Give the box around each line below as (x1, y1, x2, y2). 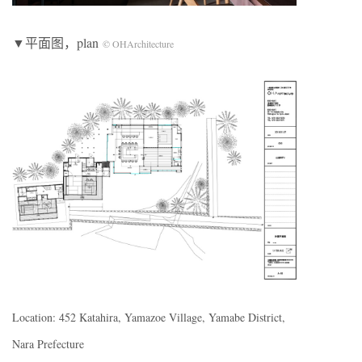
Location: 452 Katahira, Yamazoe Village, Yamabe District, (12, 309, 285, 326)
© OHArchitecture (103, 36, 174, 50)
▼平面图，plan (12, 33, 103, 51)
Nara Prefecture (12, 336, 84, 352)
